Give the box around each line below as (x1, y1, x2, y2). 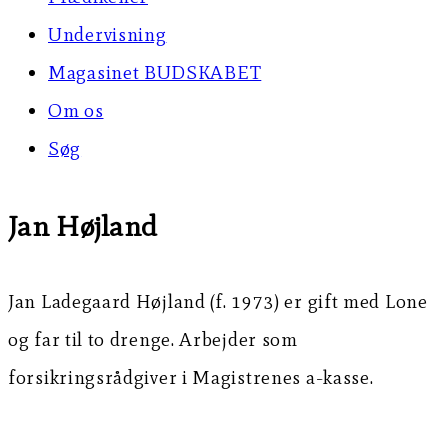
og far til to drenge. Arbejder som (8, 328, 298, 352)
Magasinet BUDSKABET (48, 61, 262, 84)
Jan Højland (8, 208, 158, 243)
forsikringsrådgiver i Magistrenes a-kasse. (8, 366, 374, 390)
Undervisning (48, 23, 167, 46)
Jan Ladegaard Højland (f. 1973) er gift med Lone (8, 290, 428, 314)
